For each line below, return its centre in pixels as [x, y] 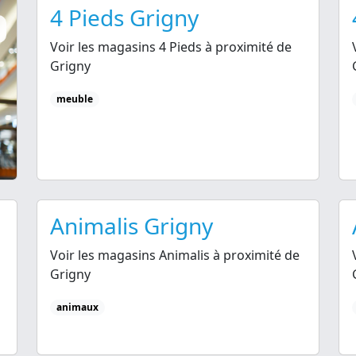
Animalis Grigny [132, 225]
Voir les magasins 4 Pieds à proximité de [171, 46]
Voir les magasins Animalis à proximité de [175, 255]
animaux [77, 307]
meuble [74, 99]
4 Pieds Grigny [124, 17]
